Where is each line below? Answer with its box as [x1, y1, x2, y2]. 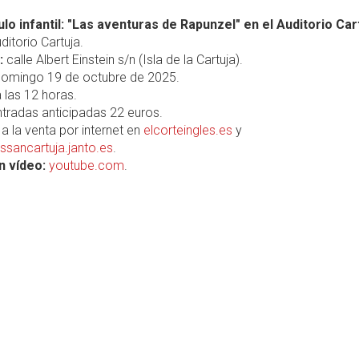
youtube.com [49, 158, 124, 173]
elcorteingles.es [143, 123, 232, 138]
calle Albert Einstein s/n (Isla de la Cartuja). [3, 52, 243, 67]
